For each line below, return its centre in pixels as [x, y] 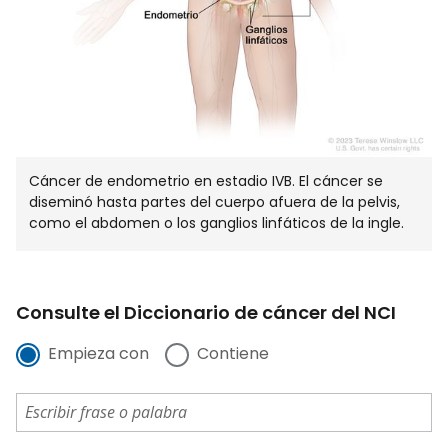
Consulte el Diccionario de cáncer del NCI [206, 313]
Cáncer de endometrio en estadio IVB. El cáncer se [206, 180]
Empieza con [98, 354]
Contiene [233, 354]
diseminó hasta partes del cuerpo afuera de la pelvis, [215, 201]
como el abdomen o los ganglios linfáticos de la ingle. [217, 222]
